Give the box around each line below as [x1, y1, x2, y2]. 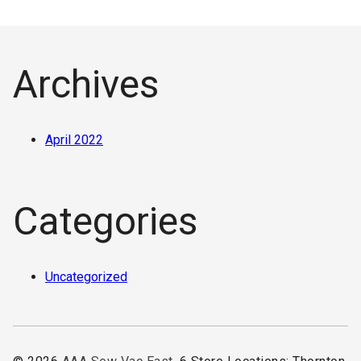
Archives [13, 61, 159, 107]
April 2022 [45, 132, 103, 147]
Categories [13, 198, 197, 244]
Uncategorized [45, 269, 127, 284]
